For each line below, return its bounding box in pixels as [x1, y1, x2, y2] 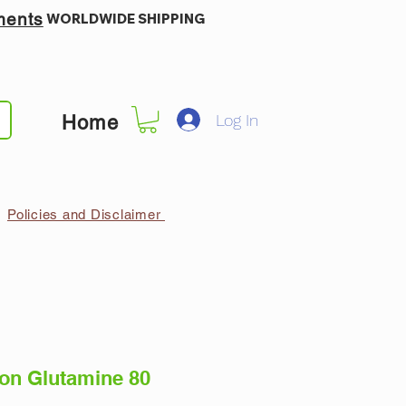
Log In [215, 110, 258, 130]
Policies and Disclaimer [7, 207, 165, 223]
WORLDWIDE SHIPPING [46, 10, 205, 27]
